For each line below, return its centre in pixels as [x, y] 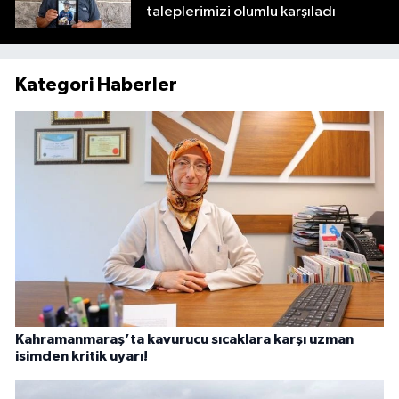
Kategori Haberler [96, 85]
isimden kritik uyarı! [81, 356]
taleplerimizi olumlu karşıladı [241, 12]
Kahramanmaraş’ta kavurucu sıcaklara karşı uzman [184, 339]
